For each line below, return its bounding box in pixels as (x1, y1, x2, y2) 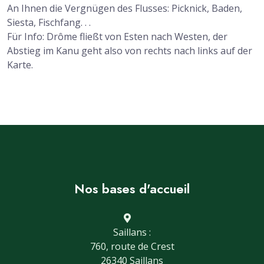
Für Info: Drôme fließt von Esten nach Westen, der (7, 30, 227, 44)
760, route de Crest (90, 240, 174, 253)
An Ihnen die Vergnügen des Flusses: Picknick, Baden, (7, 2, 242, 15)
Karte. (7, 58, 33, 72)
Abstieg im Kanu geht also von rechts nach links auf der (7, 44, 252, 58)
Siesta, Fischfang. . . (7, 16, 91, 29)
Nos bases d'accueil (74, 180, 190, 199)
